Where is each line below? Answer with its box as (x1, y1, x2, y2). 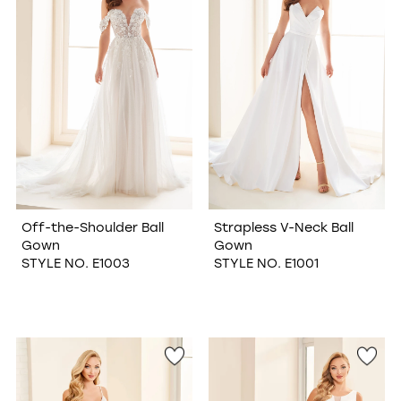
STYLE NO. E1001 (213, 254, 319, 272)
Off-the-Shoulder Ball (21, 218, 164, 236)
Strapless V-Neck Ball (213, 218, 354, 236)
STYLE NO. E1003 (21, 254, 130, 272)
